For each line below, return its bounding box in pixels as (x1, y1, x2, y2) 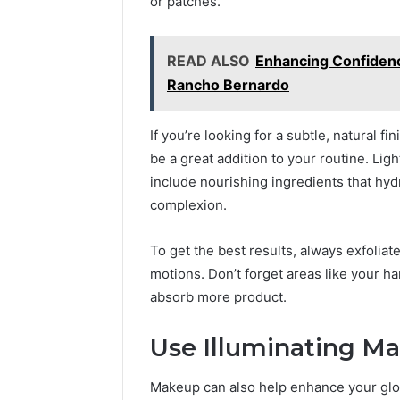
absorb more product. (150, 287, 287, 305)
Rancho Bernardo (167, 75, 289, 94)
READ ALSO (167, 51, 250, 70)
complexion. (150, 196, 227, 213)
